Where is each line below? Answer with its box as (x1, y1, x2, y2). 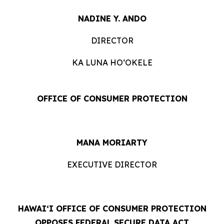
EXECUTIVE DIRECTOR (67, 159, 157, 169)
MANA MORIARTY (76, 137, 147, 147)
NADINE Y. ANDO (77, 13, 146, 23)
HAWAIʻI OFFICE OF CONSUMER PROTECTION (17, 203, 206, 213)
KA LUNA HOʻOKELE (71, 57, 152, 67)
